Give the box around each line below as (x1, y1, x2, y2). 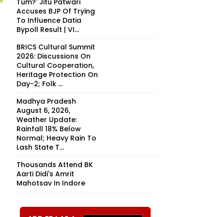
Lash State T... (16, 142, 64, 152)
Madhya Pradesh (16, 96, 76, 106)
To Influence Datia (16, 15, 81, 25)
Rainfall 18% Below (16, 124, 81, 134)
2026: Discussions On (16, 51, 91, 61)
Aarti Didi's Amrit (16, 169, 74, 179)
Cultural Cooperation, (16, 61, 94, 70)
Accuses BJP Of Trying (16, 6, 95, 16)
